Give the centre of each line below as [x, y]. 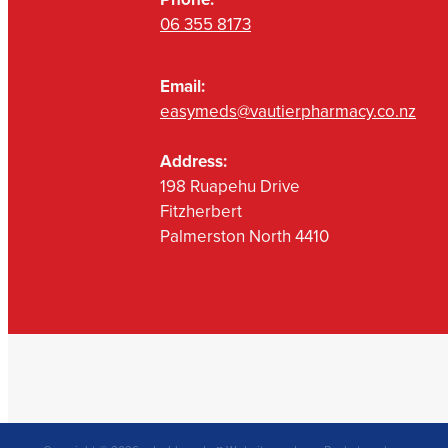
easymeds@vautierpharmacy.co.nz [288, 111]
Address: [193, 161]
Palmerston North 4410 [244, 236]
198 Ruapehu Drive [230, 186]
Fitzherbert [201, 211]
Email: [184, 86]
